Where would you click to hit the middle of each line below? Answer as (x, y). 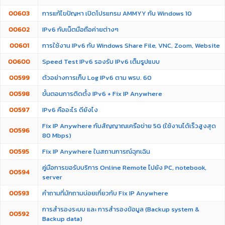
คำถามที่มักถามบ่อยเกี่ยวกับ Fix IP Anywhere (105, 193)
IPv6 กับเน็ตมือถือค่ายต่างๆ (80, 29)
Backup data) (62, 219)
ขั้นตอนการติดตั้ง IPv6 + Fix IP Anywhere (102, 94)
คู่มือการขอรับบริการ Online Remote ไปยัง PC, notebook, (124, 167)
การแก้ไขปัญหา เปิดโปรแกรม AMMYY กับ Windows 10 (117, 13)
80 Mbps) (57, 135)
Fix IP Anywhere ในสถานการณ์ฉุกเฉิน (96, 151)
